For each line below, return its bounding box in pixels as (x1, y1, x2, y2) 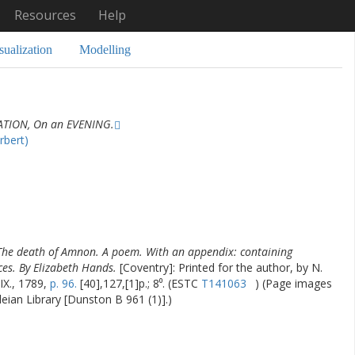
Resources (13, 6, 76, 24)
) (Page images (254, 276, 332, 291)
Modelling (79, 43, 131, 56)
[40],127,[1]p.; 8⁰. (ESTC (77, 276, 201, 291)
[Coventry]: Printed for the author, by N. (120, 260, 323, 275)
